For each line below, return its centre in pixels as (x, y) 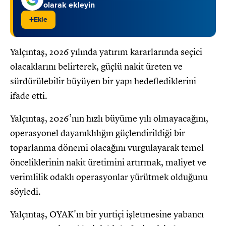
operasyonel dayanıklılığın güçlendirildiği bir (98, 133)
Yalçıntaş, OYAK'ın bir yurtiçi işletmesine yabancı (107, 214)
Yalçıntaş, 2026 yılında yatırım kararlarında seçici (106, 52)
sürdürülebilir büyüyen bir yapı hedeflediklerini (103, 81)
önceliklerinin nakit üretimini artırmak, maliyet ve (108, 162)
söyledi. (25, 191)
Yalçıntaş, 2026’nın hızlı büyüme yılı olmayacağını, (109, 118)
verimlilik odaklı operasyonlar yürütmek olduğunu (109, 177)
